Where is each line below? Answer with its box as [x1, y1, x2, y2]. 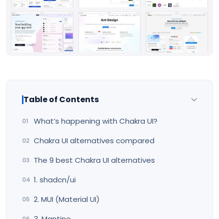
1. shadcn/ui [34, 174, 76, 185]
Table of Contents [23, 93, 99, 105]
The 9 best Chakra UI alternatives [34, 154, 155, 165]
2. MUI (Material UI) [34, 194, 100, 204]
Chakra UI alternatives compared [34, 135, 154, 146]
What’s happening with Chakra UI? [34, 115, 157, 126]
